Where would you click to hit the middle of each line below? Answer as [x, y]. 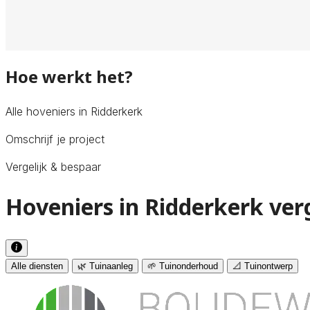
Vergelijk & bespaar [53, 166]
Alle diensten [37, 266]
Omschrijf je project [55, 139]
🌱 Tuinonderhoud [183, 266]
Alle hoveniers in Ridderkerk [74, 111]
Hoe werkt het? [69, 76]
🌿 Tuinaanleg [105, 266]
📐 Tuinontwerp [263, 266]
